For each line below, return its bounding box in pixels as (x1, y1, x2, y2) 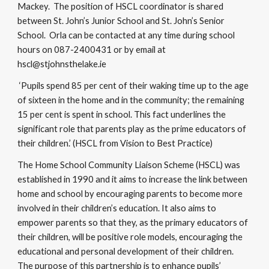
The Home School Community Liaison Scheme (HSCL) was (17, 160, 241, 170)
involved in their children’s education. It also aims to (17, 203, 217, 213)
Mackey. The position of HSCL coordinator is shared (17, 1, 224, 11)
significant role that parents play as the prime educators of (17, 124, 247, 134)
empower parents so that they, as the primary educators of (17, 217, 249, 228)
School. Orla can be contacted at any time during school (17, 30, 235, 40)
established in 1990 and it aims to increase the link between (17, 174, 248, 184)
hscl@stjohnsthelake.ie (17, 59, 109, 69)
